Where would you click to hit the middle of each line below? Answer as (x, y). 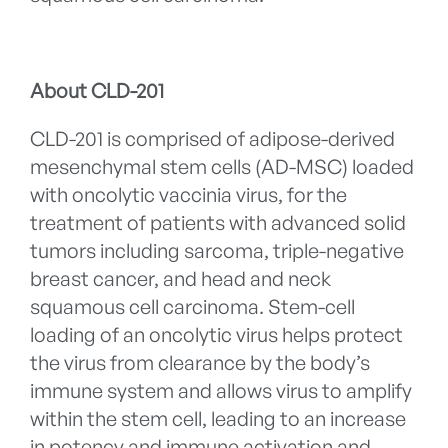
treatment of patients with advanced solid (218, 223)
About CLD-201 (97, 91)
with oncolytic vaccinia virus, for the (188, 195)
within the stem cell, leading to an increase (218, 419)
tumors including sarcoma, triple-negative (217, 251)
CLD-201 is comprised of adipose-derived (212, 139)
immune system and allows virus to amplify (221, 391)
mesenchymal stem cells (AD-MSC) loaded (222, 167)
